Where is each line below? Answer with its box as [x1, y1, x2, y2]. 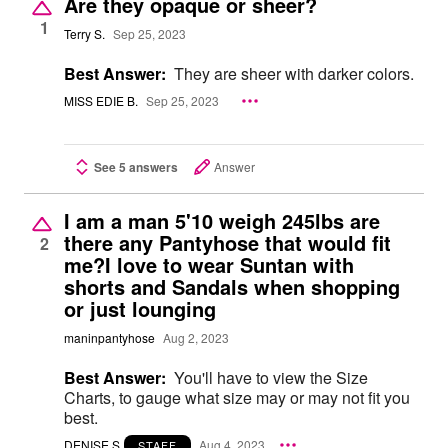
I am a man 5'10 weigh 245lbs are [64, 206, 380, 235]
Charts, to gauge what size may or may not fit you [64, 386, 410, 409]
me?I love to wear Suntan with [64, 250, 354, 279]
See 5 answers [94, 158, 178, 176]
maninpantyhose [64, 329, 155, 347]
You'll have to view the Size [174, 366, 368, 389]
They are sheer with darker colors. [174, 62, 414, 86]
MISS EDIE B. [64, 92, 138, 110]
